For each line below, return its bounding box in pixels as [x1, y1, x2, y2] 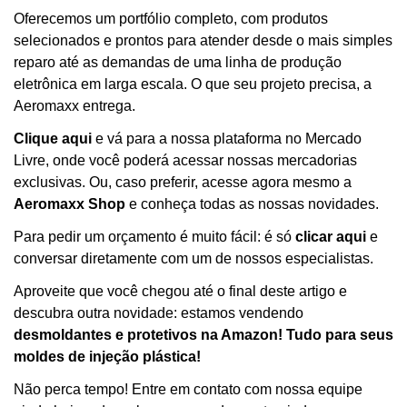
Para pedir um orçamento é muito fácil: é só [14, 228, 295, 244]
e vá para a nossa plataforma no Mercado [92, 130, 362, 146]
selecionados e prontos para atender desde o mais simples [14, 32, 392, 48]
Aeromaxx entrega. [14, 97, 135, 114]
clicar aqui [295, 228, 366, 244]
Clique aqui [14, 130, 92, 146]
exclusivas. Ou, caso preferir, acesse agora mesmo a [14, 174, 352, 190]
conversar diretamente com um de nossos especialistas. [14, 250, 373, 266]
